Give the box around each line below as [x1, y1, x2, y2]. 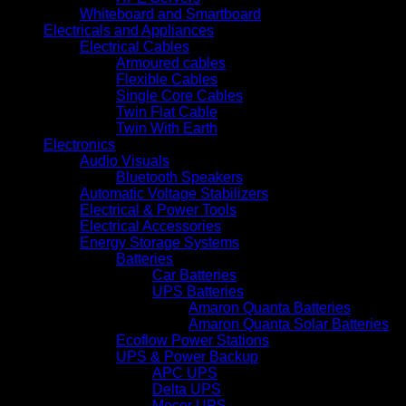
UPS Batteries [152, 283, 244, 299]
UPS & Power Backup [116, 348, 258, 364]
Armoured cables [116, 54, 226, 71]
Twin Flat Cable [116, 103, 217, 120]
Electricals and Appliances [43, 22, 214, 38]
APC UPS [152, 364, 217, 381]
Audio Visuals [80, 152, 169, 169]
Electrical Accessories [80, 217, 221, 234]
